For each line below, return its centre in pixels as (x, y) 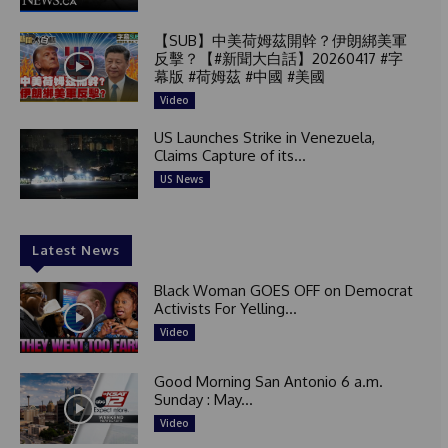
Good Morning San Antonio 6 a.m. (268, 382)
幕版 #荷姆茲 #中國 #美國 (239, 76)
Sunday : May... (203, 400)
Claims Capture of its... (229, 155)
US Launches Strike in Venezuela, (264, 137)
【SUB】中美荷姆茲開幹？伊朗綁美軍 (280, 40)
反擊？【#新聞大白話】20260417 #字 (278, 58)
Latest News (76, 250)
